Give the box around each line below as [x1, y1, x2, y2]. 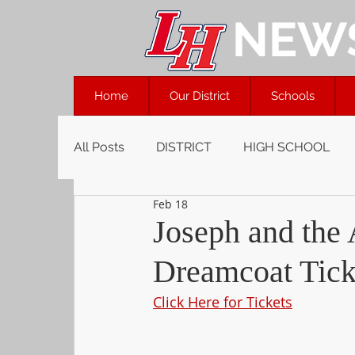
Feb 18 [153, 197, 188, 212]
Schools [271, 89, 315, 103]
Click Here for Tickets [153, 292, 292, 311]
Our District [170, 89, 230, 103]
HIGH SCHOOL [243, 139, 330, 155]
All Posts [74, 139, 124, 155]
